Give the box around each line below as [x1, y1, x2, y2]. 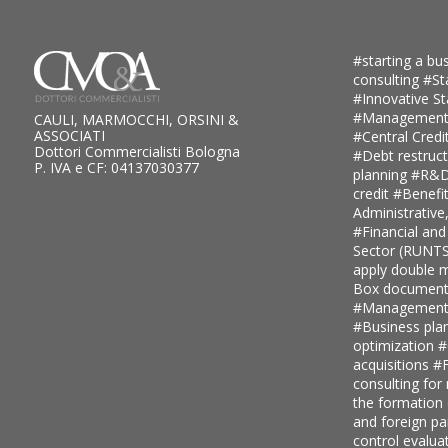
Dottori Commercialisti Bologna [33, 141, 240, 161]
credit [352, 183, 393, 203]
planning [352, 164, 411, 184]
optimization [352, 335, 438, 355]
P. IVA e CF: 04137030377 [33, 157, 199, 177]
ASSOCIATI [33, 125, 105, 145]
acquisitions [352, 354, 433, 374]
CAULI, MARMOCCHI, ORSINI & [33, 109, 239, 129]
